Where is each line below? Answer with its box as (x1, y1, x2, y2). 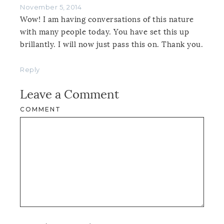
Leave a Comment (20, 86, 119, 101)
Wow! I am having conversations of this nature (20, 14, 194, 24)
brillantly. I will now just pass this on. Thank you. (20, 39, 203, 49)
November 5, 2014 (20, 2, 81, 11)
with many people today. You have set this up (20, 27, 189, 36)
